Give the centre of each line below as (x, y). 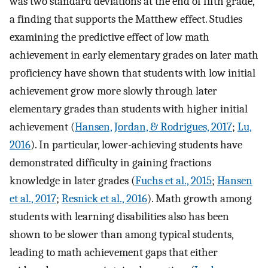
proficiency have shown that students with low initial (133, 73)
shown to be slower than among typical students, (121, 234)
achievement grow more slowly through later (113, 91)
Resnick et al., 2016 (104, 198)
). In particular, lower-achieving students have (136, 144)
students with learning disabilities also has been (119, 216)
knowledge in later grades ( (72, 180)
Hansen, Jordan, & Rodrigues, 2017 (153, 127)
